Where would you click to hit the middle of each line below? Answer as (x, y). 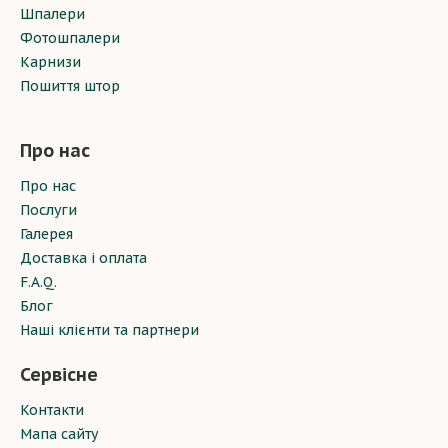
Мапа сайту (59, 434)
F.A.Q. (38, 282)
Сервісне (59, 374)
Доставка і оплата (83, 258)
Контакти (52, 410)
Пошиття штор (70, 86)
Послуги (48, 210)
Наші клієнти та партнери (109, 330)
